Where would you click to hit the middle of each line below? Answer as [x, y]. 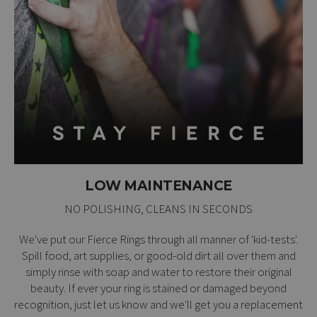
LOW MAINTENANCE [158, 185]
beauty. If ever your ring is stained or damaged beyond [158, 288]
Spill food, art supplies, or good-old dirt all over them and [158, 255]
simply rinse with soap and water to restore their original [158, 271]
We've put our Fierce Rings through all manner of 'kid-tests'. [158, 239]
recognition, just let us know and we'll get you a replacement [158, 304]
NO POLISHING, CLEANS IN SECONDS [158, 208]
